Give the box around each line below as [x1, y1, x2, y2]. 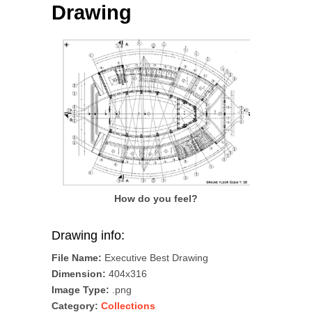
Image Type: [52, 284, 109, 296]
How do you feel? [114, 193, 198, 205]
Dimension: [52, 268, 106, 280]
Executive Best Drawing [102, 252, 208, 264]
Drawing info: [52, 228, 125, 243]
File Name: [52, 252, 102, 264]
